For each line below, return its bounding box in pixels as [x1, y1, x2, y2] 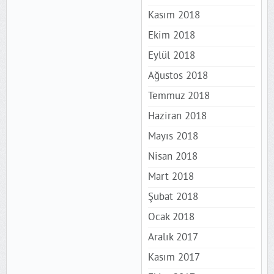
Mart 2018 [147, 170, 194, 184]
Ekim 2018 [147, 29, 195, 43]
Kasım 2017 [147, 251, 200, 265]
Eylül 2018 [147, 49, 195, 63]
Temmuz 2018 [147, 89, 210, 103]
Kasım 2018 [147, 9, 200, 23]
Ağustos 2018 [147, 69, 208, 83]
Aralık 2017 [147, 231, 198, 245]
